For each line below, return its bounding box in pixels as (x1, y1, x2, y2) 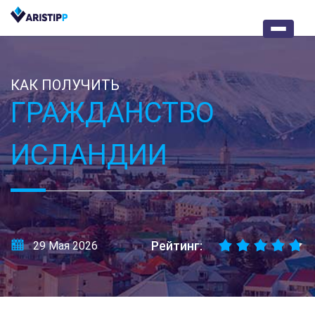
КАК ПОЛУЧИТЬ (11, 77, 120, 94)
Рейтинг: (151, 238, 202, 253)
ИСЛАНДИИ (11, 139, 167, 172)
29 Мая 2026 (33, 239, 98, 252)
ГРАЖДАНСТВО (11, 96, 214, 129)
